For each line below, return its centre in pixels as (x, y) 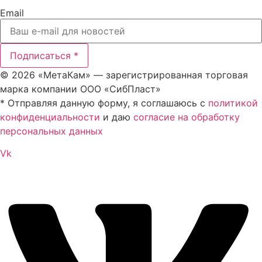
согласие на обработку (187, 117)
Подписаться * (44, 55)
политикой (233, 103)
